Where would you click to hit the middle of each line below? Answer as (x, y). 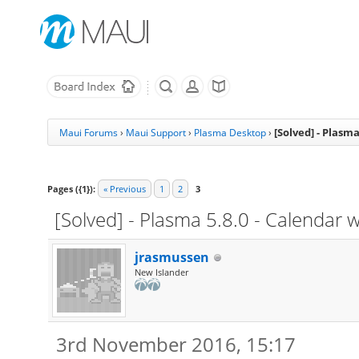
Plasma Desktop (230, 133)
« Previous (124, 189)
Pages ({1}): (71, 189)
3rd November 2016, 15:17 (175, 344)
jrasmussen (171, 257)
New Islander (161, 272)
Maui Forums (88, 133)
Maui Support (155, 133)
